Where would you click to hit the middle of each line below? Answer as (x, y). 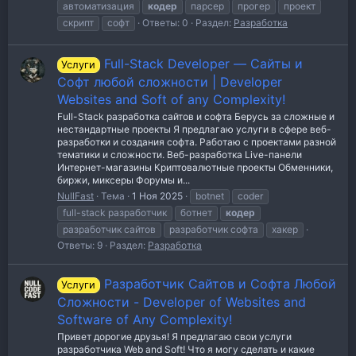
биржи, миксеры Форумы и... (124, 180)
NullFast (75, 196)
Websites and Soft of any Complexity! (171, 100)
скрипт (78, 22)
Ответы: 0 (165, 22)
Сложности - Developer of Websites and (182, 302)
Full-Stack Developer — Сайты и (203, 64)
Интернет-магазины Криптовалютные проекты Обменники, (195, 168)
